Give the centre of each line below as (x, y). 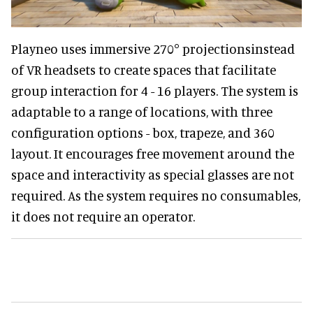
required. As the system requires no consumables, (156, 195)
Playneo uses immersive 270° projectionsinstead (153, 49)
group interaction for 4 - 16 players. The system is (155, 90)
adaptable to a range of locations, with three (142, 111)
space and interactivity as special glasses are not (153, 174)
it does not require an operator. (103, 216)
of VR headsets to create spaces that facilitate (144, 70)
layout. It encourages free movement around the (153, 153)
